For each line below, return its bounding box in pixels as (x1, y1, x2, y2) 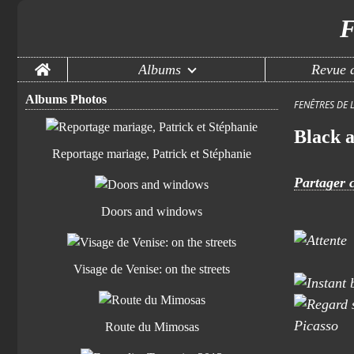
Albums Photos (25, 92, 107, 106)
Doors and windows (101, 205, 202, 218)
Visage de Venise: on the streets (73, 262, 230, 276)
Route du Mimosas (104, 320, 199, 333)
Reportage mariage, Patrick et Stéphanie (52, 147, 251, 160)
